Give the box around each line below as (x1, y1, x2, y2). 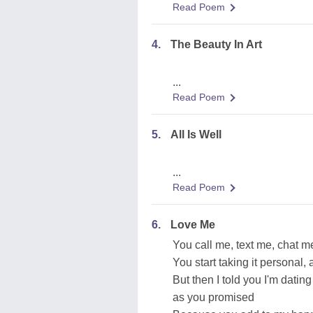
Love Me (170, 219, 215, 231)
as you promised (173, 291, 254, 303)
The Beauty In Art (170, 38, 262, 50)
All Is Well (170, 129, 221, 140)
